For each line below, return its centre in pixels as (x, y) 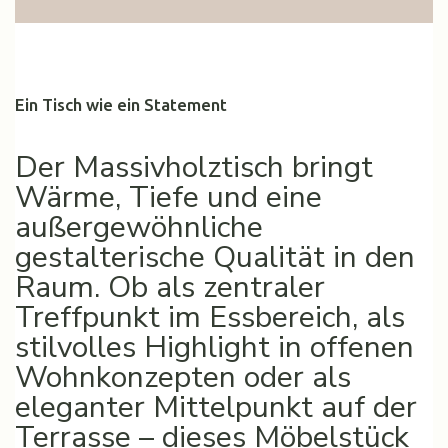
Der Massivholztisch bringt (194, 167)
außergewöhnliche (139, 227)
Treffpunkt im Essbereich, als (210, 317)
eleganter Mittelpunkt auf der (216, 407)
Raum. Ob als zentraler (170, 287)
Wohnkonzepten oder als (183, 377)
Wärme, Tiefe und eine (168, 197)
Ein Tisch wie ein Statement (121, 104)
